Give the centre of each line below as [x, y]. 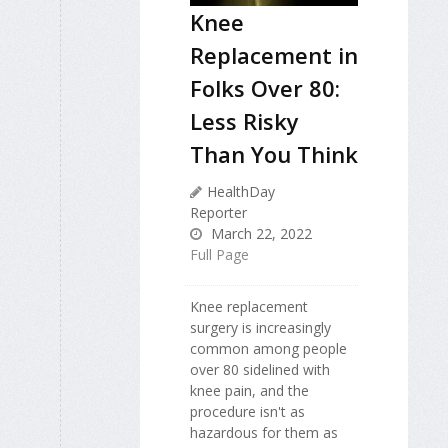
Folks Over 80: [265, 88]
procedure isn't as [247, 412]
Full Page [219, 255]
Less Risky [244, 121]
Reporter [218, 213]
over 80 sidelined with [260, 370]
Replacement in [274, 55]
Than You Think [274, 154]
